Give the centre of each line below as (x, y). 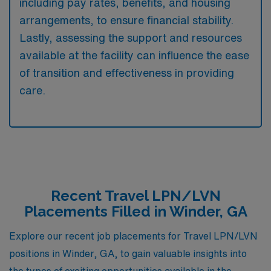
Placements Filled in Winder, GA (135, 211)
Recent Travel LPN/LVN (135, 196)
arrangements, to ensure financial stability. (126, 20)
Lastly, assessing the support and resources (131, 38)
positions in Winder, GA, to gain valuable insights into (128, 253)
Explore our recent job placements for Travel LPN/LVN (133, 236)
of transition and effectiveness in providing (127, 73)
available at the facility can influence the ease (134, 55)
